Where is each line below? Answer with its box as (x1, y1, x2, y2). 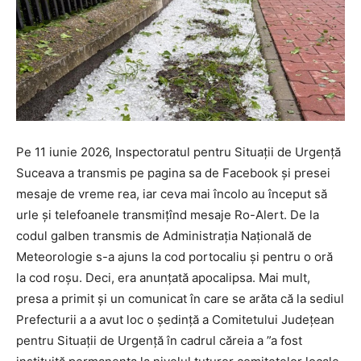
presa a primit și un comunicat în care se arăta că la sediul (16, 290, 344, 306)
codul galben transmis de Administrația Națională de (16, 227, 312, 243)
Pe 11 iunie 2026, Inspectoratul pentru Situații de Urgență (16, 143, 341, 160)
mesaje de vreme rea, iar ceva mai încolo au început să (16, 185, 327, 201)
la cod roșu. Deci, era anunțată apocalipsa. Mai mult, (16, 269, 310, 285)
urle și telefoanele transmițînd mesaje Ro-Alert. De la (16, 206, 319, 222)
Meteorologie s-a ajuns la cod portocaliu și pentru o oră (16, 248, 333, 264)
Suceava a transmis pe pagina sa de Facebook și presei (16, 164, 330, 180)
